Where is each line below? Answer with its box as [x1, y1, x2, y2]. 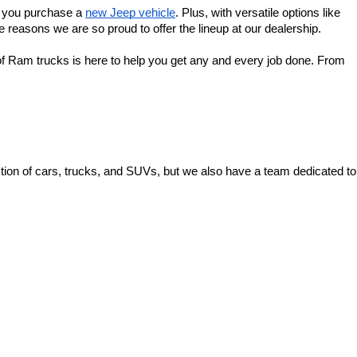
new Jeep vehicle [85, 6, 175, 19]
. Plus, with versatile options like [175, 6, 340, 19]
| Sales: [116, 308, 151, 320]
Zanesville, [22, 308, 69, 320]
